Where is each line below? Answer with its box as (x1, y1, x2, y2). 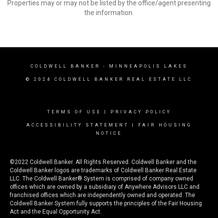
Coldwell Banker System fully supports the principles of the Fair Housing (10, 200, 202, 207)
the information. (84, 9, 134, 17)
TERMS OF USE (47, 109, 101, 114)
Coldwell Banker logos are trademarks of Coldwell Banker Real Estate (10, 167, 197, 174)
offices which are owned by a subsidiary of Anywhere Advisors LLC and (10, 183, 200, 190)
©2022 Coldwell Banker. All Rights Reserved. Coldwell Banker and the (10, 159, 197, 165)
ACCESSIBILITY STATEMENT (26, 123, 129, 127)
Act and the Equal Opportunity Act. (10, 208, 103, 215)
